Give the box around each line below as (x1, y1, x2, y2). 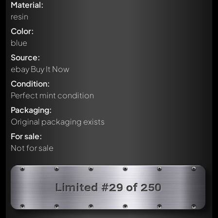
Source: (11, 52, 40, 62)
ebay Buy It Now (11, 64, 69, 74)
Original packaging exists (11, 116, 105, 127)
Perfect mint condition (11, 90, 94, 100)
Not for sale (11, 143, 54, 153)
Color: (11, 26, 34, 36)
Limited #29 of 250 (54, 180, 162, 194)
